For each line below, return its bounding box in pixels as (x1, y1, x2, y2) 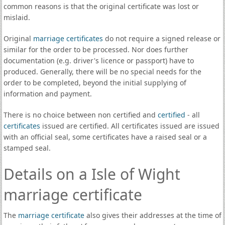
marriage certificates (33, 34, 103, 43)
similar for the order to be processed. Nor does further (3, 45, 188, 54)
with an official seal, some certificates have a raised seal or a (3, 132, 207, 142)
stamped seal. (3, 143, 51, 153)
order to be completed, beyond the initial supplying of (3, 78, 186, 87)
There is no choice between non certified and (3, 110, 158, 120)
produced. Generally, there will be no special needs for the (3, 67, 201, 76)
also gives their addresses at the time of (84, 210, 221, 220)
